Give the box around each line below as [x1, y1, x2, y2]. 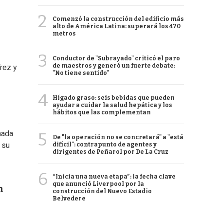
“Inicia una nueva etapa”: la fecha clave [53, 173, 176, 180]
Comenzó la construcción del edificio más [53, 16, 184, 22]
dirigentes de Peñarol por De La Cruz [53, 148, 168, 155]
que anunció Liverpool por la [53, 181, 144, 187]
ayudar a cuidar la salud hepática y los [53, 102, 172, 109]
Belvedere [53, 195, 86, 202]
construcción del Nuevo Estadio [53, 188, 152, 195]
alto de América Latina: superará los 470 [53, 23, 181, 30]
